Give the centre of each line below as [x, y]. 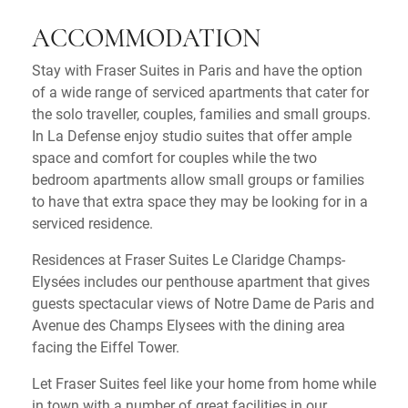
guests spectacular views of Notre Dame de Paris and [203, 302]
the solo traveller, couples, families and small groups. [203, 113]
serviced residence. [92, 222]
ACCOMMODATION [146, 40]
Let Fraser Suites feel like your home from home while [204, 382]
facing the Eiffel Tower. [106, 346]
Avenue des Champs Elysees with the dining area [189, 324]
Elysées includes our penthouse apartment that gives [201, 280]
